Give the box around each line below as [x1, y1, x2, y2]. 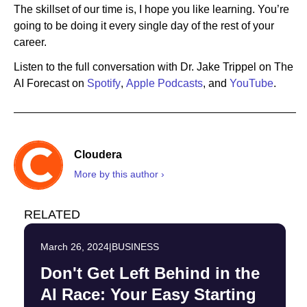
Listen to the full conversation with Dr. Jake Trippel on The [14, 61, 293, 73]
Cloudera [74, 148, 122, 160]
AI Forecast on [14, 77, 87, 90]
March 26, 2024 [40, 241, 109, 253]
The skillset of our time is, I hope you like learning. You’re [14, 3, 289, 16]
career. [14, 36, 47, 49]
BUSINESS [112, 241, 159, 253]
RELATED [24, 208, 80, 222]
